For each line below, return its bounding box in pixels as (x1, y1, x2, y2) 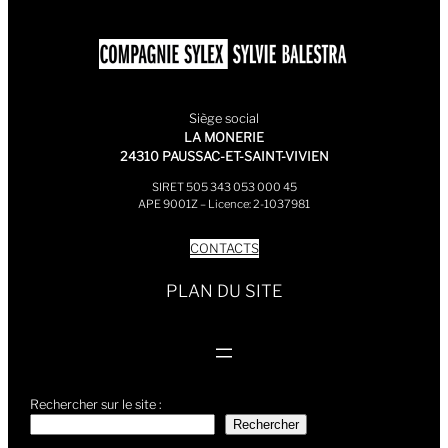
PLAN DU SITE (166, 281, 282, 302)
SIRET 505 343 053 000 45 (151, 179, 297, 194)
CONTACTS (189, 240, 259, 256)
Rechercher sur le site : (30, 396, 163, 412)
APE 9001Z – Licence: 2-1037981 (138, 196, 310, 211)
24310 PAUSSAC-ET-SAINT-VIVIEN (119, 148, 329, 164)
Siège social (189, 110, 259, 126)
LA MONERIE (184, 129, 264, 145)
